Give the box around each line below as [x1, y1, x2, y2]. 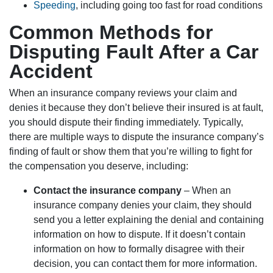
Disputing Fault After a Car [9, 41, 258, 63]
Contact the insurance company [34, 185, 182, 196]
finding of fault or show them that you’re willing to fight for [9, 146, 252, 157]
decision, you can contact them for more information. [34, 258, 257, 269]
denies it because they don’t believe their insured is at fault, [9, 102, 263, 113]
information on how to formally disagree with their [34, 244, 244, 255]
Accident [9, 60, 93, 83]
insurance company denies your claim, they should [34, 200, 252, 211]
